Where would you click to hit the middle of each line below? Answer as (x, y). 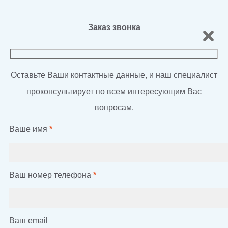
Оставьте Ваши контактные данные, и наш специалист (114, 75)
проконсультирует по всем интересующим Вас (114, 91)
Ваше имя (28, 129)
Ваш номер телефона (50, 175)
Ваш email (28, 220)
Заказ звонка (114, 27)
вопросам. (114, 107)
